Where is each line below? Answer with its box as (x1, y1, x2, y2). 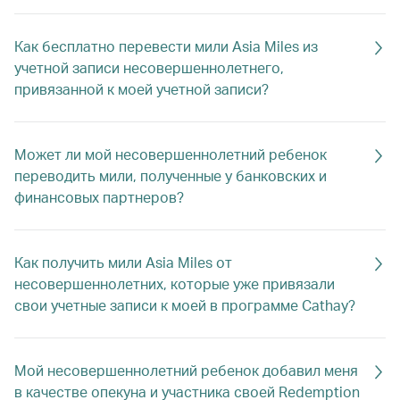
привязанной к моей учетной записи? (14, 79, 269, 98)
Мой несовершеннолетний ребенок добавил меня (14, 361, 358, 379)
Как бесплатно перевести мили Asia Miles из (14, 37, 318, 55)
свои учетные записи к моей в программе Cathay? (14, 296, 355, 314)
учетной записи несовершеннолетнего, (14, 58, 284, 77)
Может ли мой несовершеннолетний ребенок (14, 145, 327, 163)
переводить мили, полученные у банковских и (14, 166, 327, 185)
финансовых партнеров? (14, 187, 184, 206)
